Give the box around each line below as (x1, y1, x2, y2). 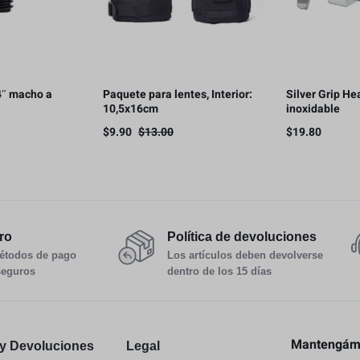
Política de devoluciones (167, 230, 317, 244)
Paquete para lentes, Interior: (103, 86, 252, 104)
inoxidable (286, 100, 340, 118)
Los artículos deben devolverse (167, 249, 323, 262)
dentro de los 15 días (167, 265, 272, 278)
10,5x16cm (103, 100, 158, 118)
